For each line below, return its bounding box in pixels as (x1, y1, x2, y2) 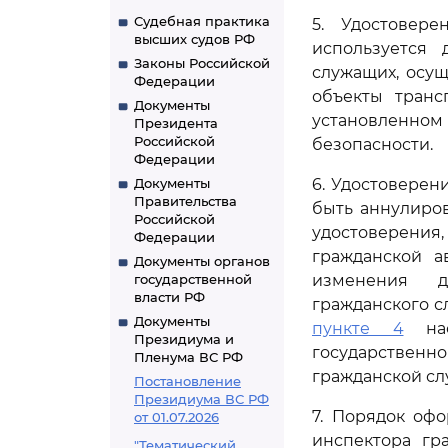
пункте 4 (312, 319, 404, 338)
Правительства (134, 193, 237, 209)
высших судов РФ (134, 31, 255, 47)
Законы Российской (134, 55, 270, 71)
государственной (134, 271, 252, 287)
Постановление (134, 373, 241, 389)
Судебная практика (134, 13, 270, 29)
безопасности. (312, 135, 433, 154)
